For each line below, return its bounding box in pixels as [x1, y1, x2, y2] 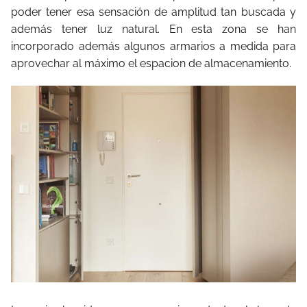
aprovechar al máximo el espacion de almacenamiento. [11, 56, 291, 70]
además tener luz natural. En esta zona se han [11, 22, 296, 36]
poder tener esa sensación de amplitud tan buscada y [11, 5, 296, 19]
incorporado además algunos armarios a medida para [11, 39, 296, 53]
